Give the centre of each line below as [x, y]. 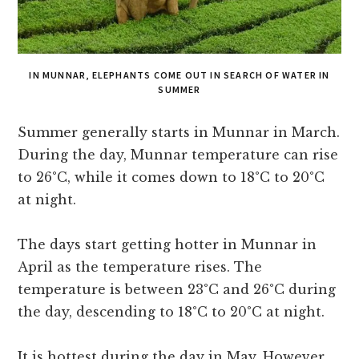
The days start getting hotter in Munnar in [167, 245]
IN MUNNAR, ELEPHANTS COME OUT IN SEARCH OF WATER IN [179, 75]
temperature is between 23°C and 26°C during [177, 290]
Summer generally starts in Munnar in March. [179, 133]
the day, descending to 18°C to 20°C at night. [171, 312]
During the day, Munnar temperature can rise [178, 155]
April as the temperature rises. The [140, 267]
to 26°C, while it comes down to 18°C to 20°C [171, 177]
